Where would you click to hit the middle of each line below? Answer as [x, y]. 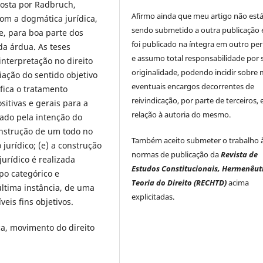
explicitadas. [153, 197]
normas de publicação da [176, 155]
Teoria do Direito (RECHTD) [179, 183]
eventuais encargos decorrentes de [193, 87]
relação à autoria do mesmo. [181, 115]
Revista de [240, 155]
